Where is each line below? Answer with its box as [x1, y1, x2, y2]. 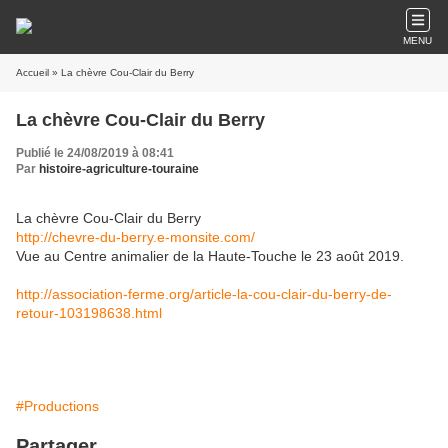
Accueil [16, 67, 49, 78]
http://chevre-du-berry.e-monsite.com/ [16, 229, 255, 245]
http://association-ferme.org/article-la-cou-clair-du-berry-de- [16, 286, 392, 302]
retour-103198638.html [16, 305, 162, 321]
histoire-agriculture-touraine [39, 162, 199, 176]
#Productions [16, 398, 99, 414]
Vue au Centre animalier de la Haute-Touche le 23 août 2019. [16, 248, 404, 264]
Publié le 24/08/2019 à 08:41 [16, 146, 174, 160]
